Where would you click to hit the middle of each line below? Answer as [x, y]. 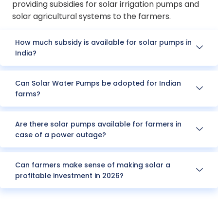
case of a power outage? [61, 135]
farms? [28, 94]
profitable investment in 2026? [69, 176]
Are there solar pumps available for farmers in [98, 124]
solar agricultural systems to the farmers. [91, 17]
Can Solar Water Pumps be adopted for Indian [98, 83]
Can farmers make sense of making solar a [93, 165]
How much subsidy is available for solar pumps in [103, 43]
